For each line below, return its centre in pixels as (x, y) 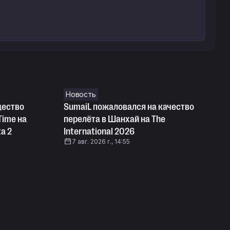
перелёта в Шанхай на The (114, 119)
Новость (81, 94)
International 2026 (99, 131)
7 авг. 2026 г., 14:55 (101, 141)
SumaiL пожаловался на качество (129, 107)
